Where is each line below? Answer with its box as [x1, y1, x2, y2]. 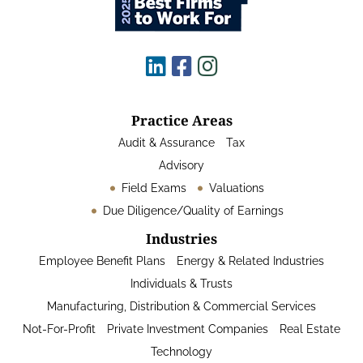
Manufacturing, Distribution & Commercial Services [47, 300, 316, 313]
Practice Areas [130, 111, 233, 130]
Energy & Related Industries [177, 254, 324, 267]
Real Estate [280, 322, 340, 335]
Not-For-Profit [23, 322, 96, 335]
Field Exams [122, 181, 186, 194]
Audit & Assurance [118, 136, 215, 149]
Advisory [159, 159, 204, 172]
